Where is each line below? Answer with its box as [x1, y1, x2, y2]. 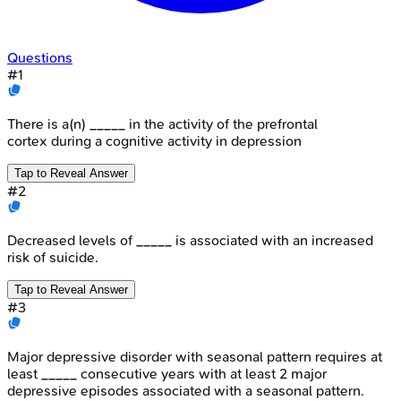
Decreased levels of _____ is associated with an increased [7, 231, 373, 249]
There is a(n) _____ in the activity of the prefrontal [7, 115, 318, 132]
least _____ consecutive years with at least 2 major [7, 364, 327, 382]
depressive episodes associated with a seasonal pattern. [7, 381, 364, 399]
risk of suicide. [7, 248, 98, 266]
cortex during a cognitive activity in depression [7, 132, 302, 149]
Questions [7, 48, 73, 66]
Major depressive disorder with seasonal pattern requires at [7, 347, 382, 365]
